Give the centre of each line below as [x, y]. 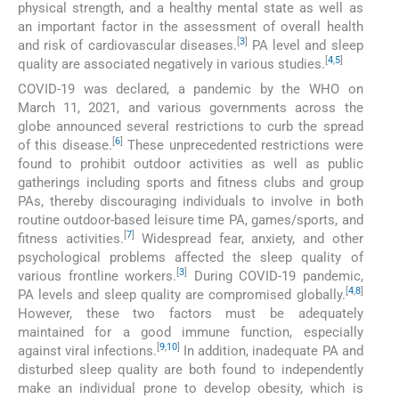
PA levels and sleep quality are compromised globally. [182, 294]
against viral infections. [88, 350]
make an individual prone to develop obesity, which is [191, 388]
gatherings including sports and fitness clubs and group [191, 182]
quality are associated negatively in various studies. [171, 64]
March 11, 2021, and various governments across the [191, 107]
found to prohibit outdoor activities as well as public [191, 163]
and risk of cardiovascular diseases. [127, 45]
